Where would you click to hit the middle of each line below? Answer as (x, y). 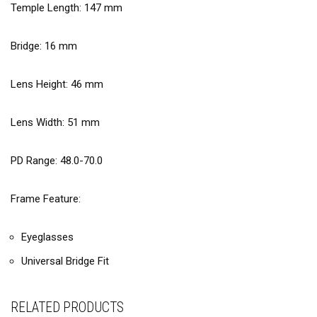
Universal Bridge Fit (65, 261)
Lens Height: (41, 84)
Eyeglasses (47, 237)
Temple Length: (47, 8)
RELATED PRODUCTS (67, 307)
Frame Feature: (46, 199)
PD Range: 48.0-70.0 (57, 161)
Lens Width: (39, 122)
